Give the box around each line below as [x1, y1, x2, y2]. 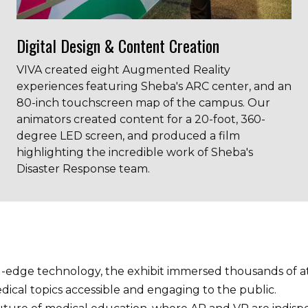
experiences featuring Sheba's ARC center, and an [16, 80, 291, 93]
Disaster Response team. [16, 162, 150, 175]
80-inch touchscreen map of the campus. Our [16, 96, 270, 109]
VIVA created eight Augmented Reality [16, 63, 230, 76]
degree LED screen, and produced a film [16, 129, 240, 142]
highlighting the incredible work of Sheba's [16, 146, 253, 159]
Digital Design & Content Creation [16, 33, 223, 58]
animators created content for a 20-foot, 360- [16, 113, 265, 126]
